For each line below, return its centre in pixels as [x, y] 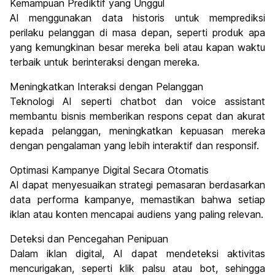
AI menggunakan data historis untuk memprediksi [137, 18]
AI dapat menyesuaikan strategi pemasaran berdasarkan [137, 185]
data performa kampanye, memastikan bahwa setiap [137, 200]
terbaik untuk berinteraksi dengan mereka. [105, 62]
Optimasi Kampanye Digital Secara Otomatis [109, 170]
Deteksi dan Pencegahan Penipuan [89, 239]
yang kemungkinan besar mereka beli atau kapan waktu [137, 48]
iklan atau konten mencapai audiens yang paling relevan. [137, 215]
